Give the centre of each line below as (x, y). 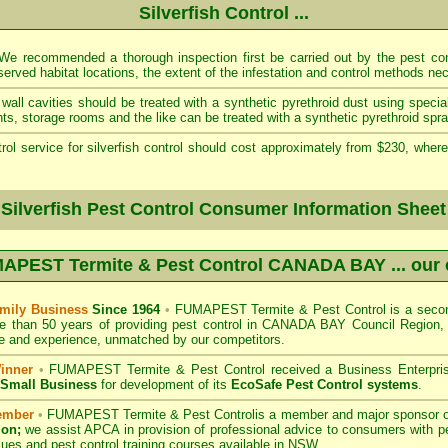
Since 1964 (126, 309)
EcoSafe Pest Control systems (324, 384)
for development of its (164, 384)
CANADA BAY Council (328, 324)
